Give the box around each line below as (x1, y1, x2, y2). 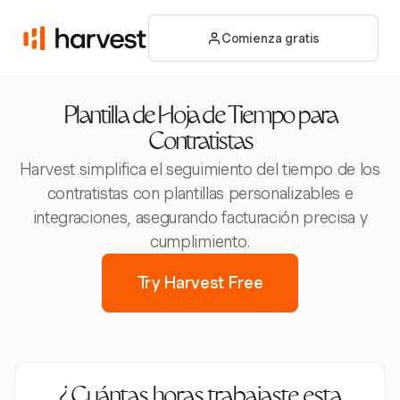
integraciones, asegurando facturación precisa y (32, 208, 368, 227)
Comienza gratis (221, 30, 321, 46)
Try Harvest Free (137, 273, 263, 292)
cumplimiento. (150, 232, 250, 251)
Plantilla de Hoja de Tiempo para (62, 106, 337, 129)
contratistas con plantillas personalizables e (46, 184, 354, 203)
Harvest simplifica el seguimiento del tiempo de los (20, 160, 380, 179)
